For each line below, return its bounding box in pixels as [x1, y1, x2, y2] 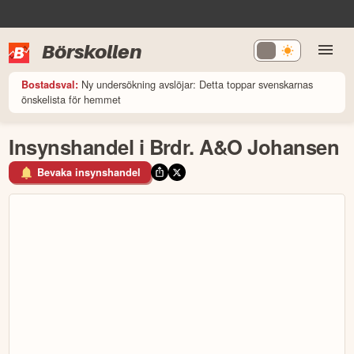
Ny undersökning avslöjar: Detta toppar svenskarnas [81, 76, 314, 92]
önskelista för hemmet [21, 91, 122, 107]
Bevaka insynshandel [37, 165, 141, 180]
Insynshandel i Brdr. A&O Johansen [9, 131, 340, 161]
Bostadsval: [21, 77, 79, 92]
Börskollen [42, 40, 142, 63]
